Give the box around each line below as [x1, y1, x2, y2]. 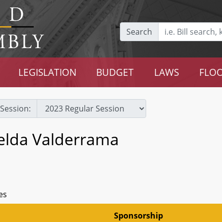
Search [126, 26, 152, 37]
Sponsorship [114, 210, 163, 221]
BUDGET [96, 66, 134, 78]
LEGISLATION [18, 66, 76, 78]
